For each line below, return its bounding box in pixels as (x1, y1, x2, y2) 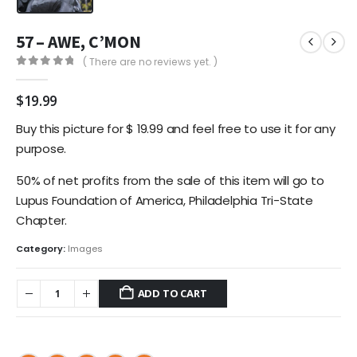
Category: (16, 242, 68, 256)
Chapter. (16, 211, 68, 229)
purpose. (16, 140, 67, 158)
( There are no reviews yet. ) (83, 55, 218, 69)
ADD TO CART (137, 286, 207, 301)
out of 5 (24, 69, 86, 80)
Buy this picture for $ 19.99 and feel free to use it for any (16, 120, 335, 138)
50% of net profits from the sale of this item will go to (16, 171, 324, 189)
